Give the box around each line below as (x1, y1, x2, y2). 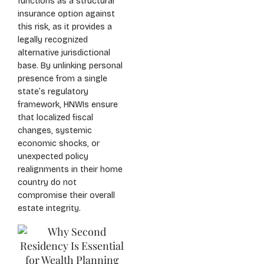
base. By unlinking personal (18, 61, 123, 71)
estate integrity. (18, 203, 81, 213)
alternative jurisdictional (18, 48, 110, 58)
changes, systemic (18, 126, 92, 136)
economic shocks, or (18, 138, 100, 148)
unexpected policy (18, 151, 88, 161)
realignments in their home (18, 164, 123, 174)
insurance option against (18, 9, 115, 19)
